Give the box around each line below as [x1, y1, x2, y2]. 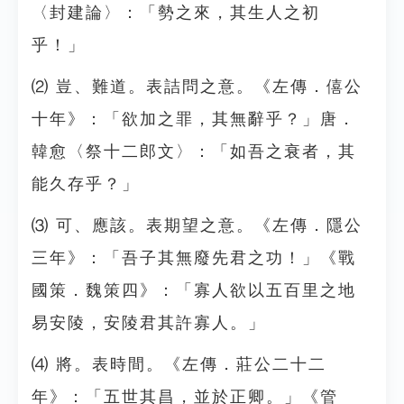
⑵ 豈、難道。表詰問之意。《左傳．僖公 [32, 78, 363, 96]
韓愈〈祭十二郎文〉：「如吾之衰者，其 [32, 142, 356, 161]
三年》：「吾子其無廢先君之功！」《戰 [32, 249, 356, 267]
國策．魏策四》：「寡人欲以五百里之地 [32, 281, 356, 299]
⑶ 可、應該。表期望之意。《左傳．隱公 [32, 216, 363, 234]
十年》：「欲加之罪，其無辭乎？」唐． [32, 110, 356, 128]
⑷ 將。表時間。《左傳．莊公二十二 [32, 355, 326, 373]
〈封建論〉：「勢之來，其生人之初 [32, 4, 320, 22]
